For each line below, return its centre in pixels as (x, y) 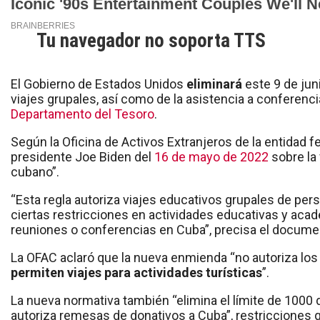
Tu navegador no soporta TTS (151, 41)
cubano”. (35, 172)
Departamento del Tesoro (82, 114)
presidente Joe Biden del (82, 157)
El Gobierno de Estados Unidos (97, 84)
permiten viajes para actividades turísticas (136, 273)
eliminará (214, 84)
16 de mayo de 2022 (211, 157)
